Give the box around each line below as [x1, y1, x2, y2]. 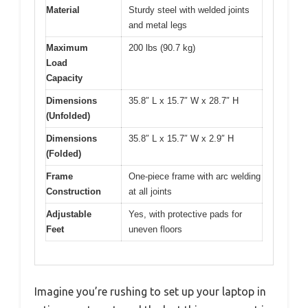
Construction [46, 186, 101, 197]
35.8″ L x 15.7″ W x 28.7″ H [129, 95, 239, 106]
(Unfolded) [46, 110, 90, 121]
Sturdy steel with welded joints [129, 4, 250, 15]
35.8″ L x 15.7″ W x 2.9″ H [129, 133, 234, 144]
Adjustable [46, 208, 91, 219]
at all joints [129, 186, 172, 197]
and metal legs [129, 19, 187, 30]
